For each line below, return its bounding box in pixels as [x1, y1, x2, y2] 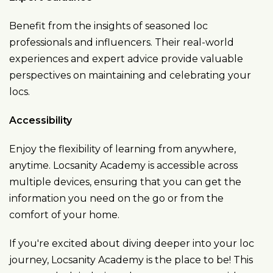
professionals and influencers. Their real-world [9, 37, 234, 48]
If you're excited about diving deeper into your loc [9, 238, 254, 249]
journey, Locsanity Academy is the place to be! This [9, 254, 253, 266]
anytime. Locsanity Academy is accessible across [9, 160, 238, 171]
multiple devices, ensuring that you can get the [9, 176, 241, 188]
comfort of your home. [9, 209, 119, 221]
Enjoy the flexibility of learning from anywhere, [9, 143, 236, 155]
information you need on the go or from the [9, 193, 224, 204]
